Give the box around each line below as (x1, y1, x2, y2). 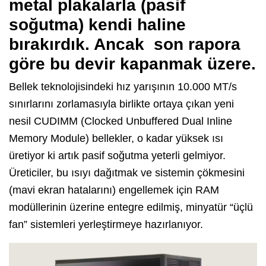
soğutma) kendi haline (9, 15, 186, 34)
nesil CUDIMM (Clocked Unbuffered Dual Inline (9, 115, 232, 127)
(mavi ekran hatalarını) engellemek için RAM (9, 183, 219, 196)
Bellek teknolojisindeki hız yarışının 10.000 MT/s (9, 80, 237, 93)
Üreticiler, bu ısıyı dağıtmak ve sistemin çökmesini (9, 166, 245, 179)
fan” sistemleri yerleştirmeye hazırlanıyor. (9, 218, 203, 230)
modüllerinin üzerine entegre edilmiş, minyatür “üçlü (9, 201, 253, 213)
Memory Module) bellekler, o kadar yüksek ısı (9, 132, 223, 144)
